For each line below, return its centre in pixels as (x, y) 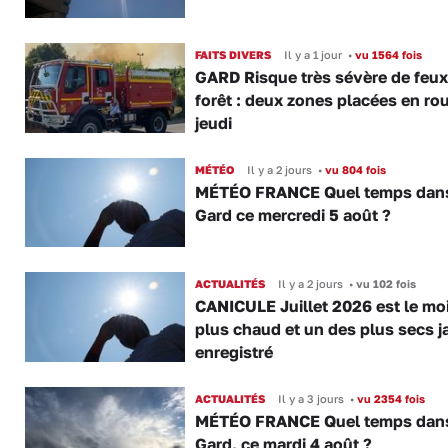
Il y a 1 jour (312, 55)
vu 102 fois (384, 284)
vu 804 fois (353, 169)
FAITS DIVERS (232, 55)
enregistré (233, 352)
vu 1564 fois (386, 55)
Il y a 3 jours (310, 398)
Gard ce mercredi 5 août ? (292, 214)
